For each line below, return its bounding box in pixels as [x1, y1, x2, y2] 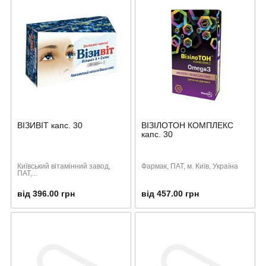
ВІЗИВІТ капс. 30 [17, 120, 83, 130]
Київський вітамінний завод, [17, 161, 110, 170]
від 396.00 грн [17, 188, 75, 198]
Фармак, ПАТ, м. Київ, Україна [141, 161, 238, 170]
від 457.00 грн [141, 188, 199, 198]
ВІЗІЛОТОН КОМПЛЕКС [141, 120, 233, 130]
